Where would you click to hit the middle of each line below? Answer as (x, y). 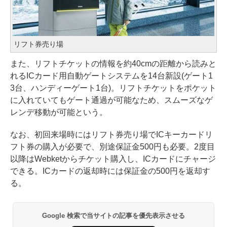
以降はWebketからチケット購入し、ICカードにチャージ (113, 159)
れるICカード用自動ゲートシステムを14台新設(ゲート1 (111, 76)
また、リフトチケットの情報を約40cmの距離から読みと (113, 64)
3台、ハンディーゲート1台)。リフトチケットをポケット (113, 88)
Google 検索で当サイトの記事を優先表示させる (113, 216)
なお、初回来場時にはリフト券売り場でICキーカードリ (111, 135)
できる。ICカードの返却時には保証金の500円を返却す (110, 171)
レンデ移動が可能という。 (59, 112)
